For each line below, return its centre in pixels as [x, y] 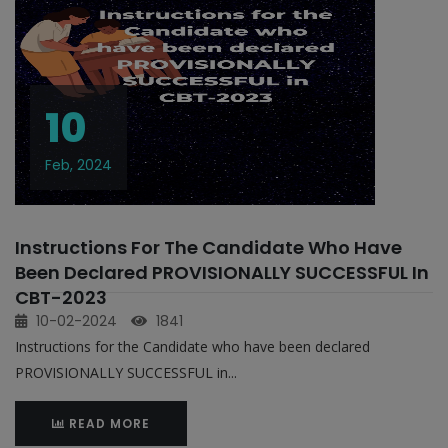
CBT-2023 [61, 297]
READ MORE [107, 423]
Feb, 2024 [78, 165]
